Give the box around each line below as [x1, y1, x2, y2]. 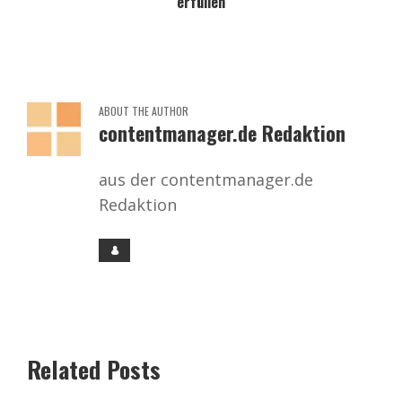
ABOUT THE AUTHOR [99, 102, 188, 118]
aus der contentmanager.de [99, 168, 313, 190]
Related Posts [27, 351, 161, 387]
